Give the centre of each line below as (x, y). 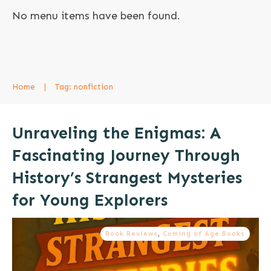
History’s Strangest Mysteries (127, 178)
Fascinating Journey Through (126, 155)
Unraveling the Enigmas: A (116, 133)
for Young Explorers (90, 200)
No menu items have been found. (96, 16)
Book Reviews (132, 234)
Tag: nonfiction (84, 87)
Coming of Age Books (204, 234)
